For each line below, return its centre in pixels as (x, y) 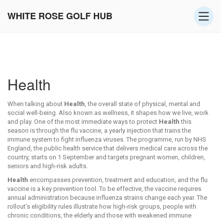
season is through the (39, 130)
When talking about (36, 104)
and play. (20, 122)
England (19, 148)
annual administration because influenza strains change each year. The (107, 198)
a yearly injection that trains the (147, 130)
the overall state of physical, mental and (144, 104)
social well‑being (32, 113)
